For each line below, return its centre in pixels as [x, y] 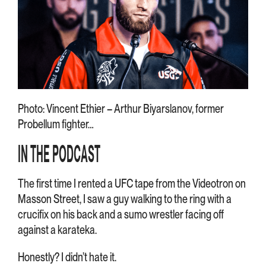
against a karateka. [57, 230]
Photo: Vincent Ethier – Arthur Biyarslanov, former [121, 109]
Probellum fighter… [56, 124]
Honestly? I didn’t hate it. [67, 257]
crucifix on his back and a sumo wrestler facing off [121, 215]
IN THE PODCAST [59, 154]
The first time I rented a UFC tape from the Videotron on [132, 184]
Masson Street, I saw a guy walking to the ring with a [125, 199]
